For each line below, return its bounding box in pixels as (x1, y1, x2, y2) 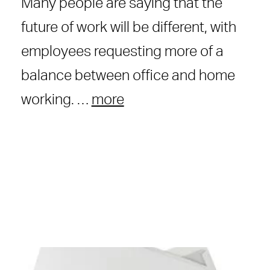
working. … (20, 92, 92, 107)
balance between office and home (20, 68, 235, 83)
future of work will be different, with (20, 20, 236, 35)
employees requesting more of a (20, 44, 224, 59)
